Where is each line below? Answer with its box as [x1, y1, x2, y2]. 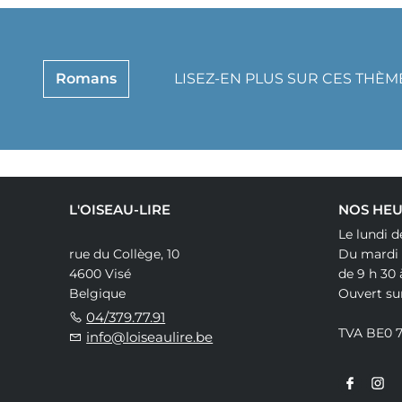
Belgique [69, 285, 127, 302]
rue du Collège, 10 [69, 246, 180, 263]
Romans [56, 70, 118, 88]
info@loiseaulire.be [86, 328, 214, 346]
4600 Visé [69, 266, 132, 283]
